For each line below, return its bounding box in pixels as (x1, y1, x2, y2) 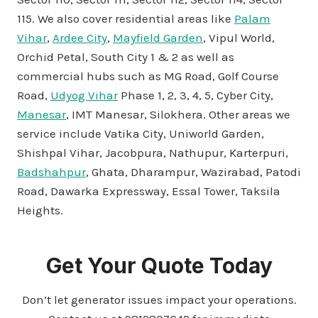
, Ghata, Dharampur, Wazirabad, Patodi (86, 164, 301, 179)
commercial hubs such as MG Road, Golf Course (17, 68, 279, 83)
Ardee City (53, 30, 107, 45)
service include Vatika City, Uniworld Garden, (17, 126, 264, 141)
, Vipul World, (203, 30, 275, 45)
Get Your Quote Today (45, 252, 273, 278)
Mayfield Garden (113, 30, 203, 45)
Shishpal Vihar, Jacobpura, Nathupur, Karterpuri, (17, 145, 288, 160)
